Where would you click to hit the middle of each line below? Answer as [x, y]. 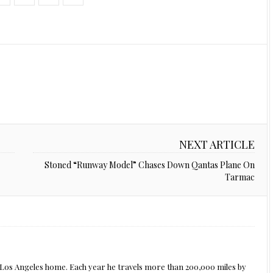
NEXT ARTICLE [217, 144]
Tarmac [239, 177]
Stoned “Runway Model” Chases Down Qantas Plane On [149, 165]
